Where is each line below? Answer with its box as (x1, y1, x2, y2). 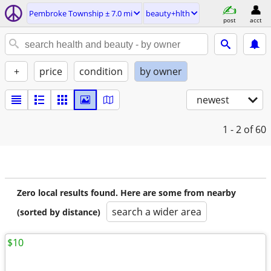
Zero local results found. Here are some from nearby (17, 187, 236, 198)
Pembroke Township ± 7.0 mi (29, 8, 132, 19)
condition (79, 65, 123, 78)
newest (197, 93, 229, 106)
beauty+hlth (146, 8, 190, 19)
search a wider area (112, 205, 201, 218)
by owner (140, 65, 182, 78)
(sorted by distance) (17, 206, 100, 218)
